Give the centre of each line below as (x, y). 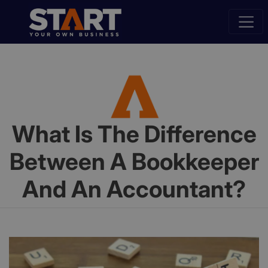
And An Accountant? (134, 188)
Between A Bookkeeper (134, 161)
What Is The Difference (134, 133)
